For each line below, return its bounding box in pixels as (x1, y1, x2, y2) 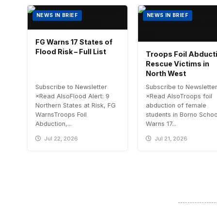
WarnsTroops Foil (35, 111, 87, 119)
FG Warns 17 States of (35, 38, 112, 46)
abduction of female (146, 102, 206, 109)
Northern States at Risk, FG (35, 102, 116, 109)
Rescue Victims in (146, 60, 209, 68)
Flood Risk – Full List (35, 47, 106, 56)
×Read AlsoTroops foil (146, 93, 212, 100)
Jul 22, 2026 (44, 135, 78, 142)
